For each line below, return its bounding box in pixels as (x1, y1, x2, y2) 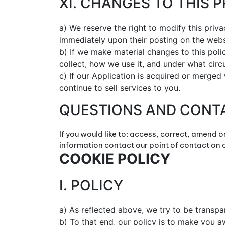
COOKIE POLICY (59, 150, 170, 167)
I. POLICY (59, 177, 123, 194)
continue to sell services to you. (59, 83, 180, 93)
